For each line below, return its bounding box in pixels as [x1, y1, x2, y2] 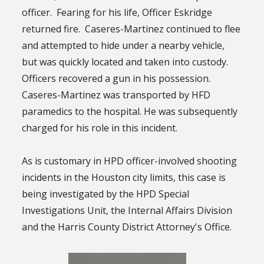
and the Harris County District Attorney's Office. [22, 220, 237, 233]
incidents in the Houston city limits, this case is [22, 170, 226, 184]
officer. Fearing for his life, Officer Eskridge [22, 5, 213, 19]
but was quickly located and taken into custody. [22, 55, 231, 68]
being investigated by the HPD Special [22, 187, 190, 200]
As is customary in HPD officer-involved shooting [22, 154, 237, 167]
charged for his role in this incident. [22, 121, 187, 134]
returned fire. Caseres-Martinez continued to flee [22, 22, 241, 35]
